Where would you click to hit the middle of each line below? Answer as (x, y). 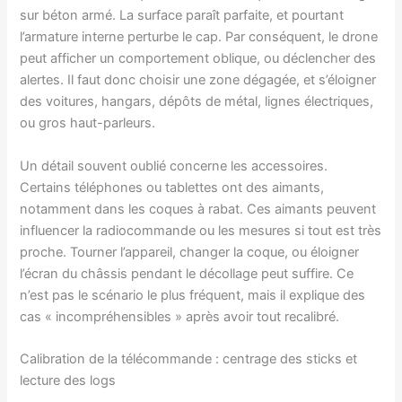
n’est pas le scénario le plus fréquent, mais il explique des (193, 295)
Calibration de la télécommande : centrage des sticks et (189, 358)
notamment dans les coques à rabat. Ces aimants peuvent (198, 209)
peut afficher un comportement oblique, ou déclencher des (198, 59)
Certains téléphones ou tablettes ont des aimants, (172, 187)
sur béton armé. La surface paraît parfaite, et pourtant (182, 16)
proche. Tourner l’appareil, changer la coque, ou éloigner (190, 252)
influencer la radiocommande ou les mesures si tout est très (201, 230)
